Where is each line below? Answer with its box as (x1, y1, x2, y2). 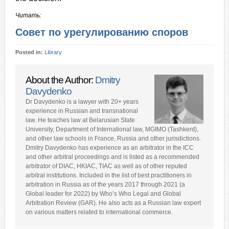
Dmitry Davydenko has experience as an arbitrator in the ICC (25, 144, 194, 151)
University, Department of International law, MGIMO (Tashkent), (25, 126, 198, 133)
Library (44, 49, 62, 55)
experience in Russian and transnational (25, 107, 138, 114)
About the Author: (25, 75, 95, 85)
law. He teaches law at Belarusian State (25, 117, 135, 124)
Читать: (15, 12, 41, 19)
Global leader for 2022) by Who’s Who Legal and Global (25, 190, 181, 197)
